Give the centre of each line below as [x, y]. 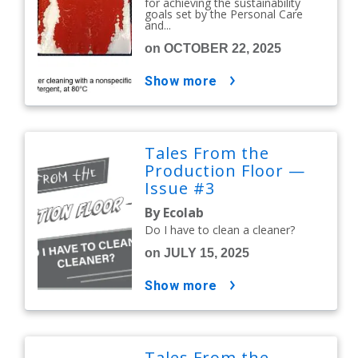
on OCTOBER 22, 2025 [213, 49]
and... [158, 26]
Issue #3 [180, 189]
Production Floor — [225, 171]
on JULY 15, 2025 [197, 253]
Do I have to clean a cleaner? [220, 230]
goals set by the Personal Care [224, 14]
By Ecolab [175, 213]
